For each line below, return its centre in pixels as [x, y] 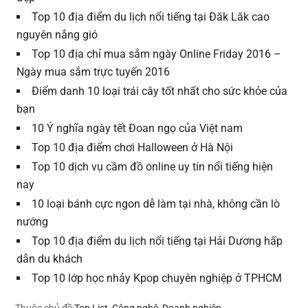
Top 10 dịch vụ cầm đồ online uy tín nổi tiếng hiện [153, 167]
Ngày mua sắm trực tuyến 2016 [93, 72]
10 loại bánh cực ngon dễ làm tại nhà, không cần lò [156, 204]
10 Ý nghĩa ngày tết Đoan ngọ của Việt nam [137, 129]
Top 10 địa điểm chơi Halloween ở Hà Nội [133, 148]
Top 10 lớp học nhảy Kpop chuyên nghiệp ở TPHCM [157, 278]
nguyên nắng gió [57, 35]
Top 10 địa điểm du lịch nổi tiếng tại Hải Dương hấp [157, 241]
